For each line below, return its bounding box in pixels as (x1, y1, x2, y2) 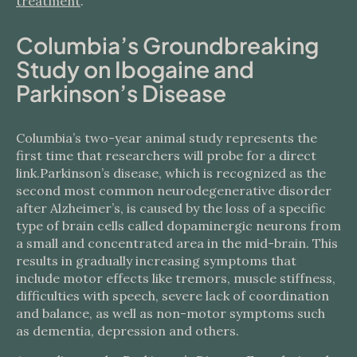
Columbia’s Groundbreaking (16, 31, 319, 59)
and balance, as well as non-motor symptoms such (16, 305, 325, 321)
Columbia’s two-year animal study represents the (16, 130, 317, 146)
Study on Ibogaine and (16, 55, 254, 83)
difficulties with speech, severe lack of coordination (16, 288, 329, 304)
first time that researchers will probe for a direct (16, 147, 316, 163)
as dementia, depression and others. (16, 323, 239, 339)
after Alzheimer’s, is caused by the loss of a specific (16, 200, 326, 216)
